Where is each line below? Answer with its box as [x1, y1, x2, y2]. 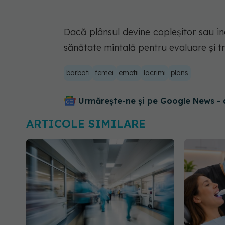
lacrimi [144, 68, 166, 77]
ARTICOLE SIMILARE [26, 116, 146, 131]
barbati [66, 68, 90, 77]
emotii [119, 68, 139, 77]
